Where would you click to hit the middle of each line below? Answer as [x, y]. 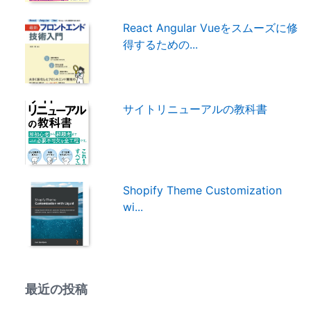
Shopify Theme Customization [203, 190]
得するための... [161, 44]
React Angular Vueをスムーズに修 [211, 27]
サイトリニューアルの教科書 [195, 109]
